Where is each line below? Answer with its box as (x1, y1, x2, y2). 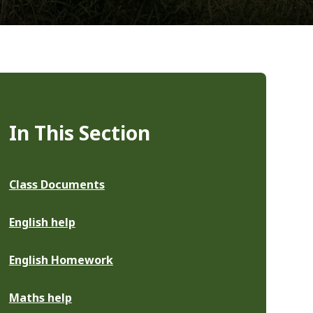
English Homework (8, 252, 113, 268)
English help (8, 214, 75, 230)
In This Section (8, 119, 150, 146)
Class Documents (8, 176, 105, 192)
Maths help (8, 289, 72, 305)
